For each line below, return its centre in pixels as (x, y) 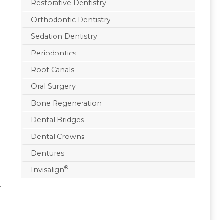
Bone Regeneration (66, 103)
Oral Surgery (53, 86)
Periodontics (53, 53)
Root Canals (52, 69)
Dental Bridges (57, 120)
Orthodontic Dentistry (70, 19)
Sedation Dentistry (64, 36)
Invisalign (47, 170)
